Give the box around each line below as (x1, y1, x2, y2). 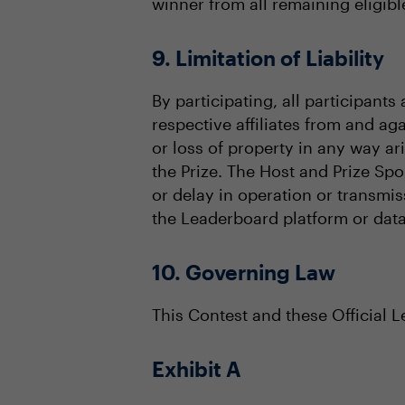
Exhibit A (152, 356, 241, 381)
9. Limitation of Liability (152, 45, 384, 70)
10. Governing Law (152, 259, 335, 284)
